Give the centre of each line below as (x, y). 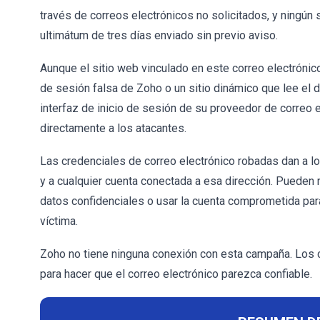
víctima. (59, 221)
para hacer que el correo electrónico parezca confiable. (176, 274)
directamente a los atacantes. (113, 128)
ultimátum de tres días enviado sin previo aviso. (159, 35)
